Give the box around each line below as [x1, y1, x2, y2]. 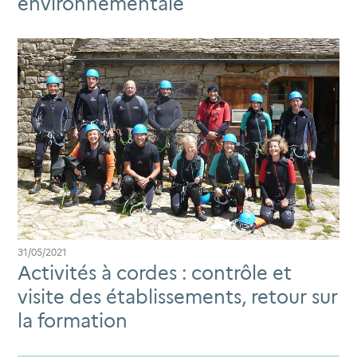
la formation [18, 308, 127, 332]
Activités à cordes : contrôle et [18, 261, 292, 284]
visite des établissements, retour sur [18, 284, 338, 308]
